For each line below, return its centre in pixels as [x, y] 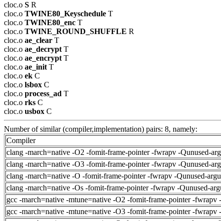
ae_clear [38, 40]
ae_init [36, 67]
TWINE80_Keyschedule [65, 13]
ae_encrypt [43, 58]
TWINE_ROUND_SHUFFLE [76, 31]
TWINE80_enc [50, 22]
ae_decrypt [43, 49]
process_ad [43, 93]
